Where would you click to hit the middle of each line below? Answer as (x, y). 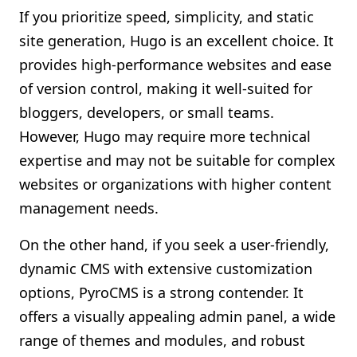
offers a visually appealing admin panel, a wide (177, 316)
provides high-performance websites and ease (175, 65)
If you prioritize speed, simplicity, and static (167, 17)
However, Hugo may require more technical (165, 136)
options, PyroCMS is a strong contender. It (161, 292)
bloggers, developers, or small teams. (147, 112)
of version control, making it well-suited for (166, 88)
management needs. (89, 208)
